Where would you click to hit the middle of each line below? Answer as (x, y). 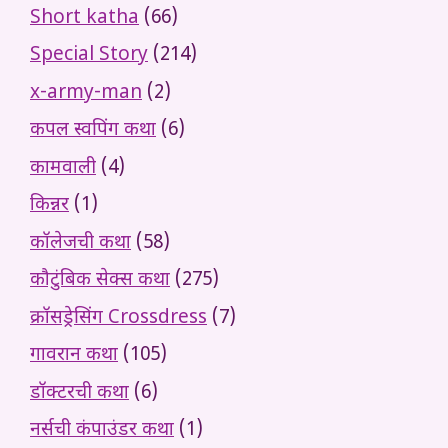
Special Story (89, 56)
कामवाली (63, 168)
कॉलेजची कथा (80, 243)
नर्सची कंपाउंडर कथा (102, 431)
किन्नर (49, 206)
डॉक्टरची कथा (79, 393)
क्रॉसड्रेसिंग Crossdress (118, 318)
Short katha (84, 18)
